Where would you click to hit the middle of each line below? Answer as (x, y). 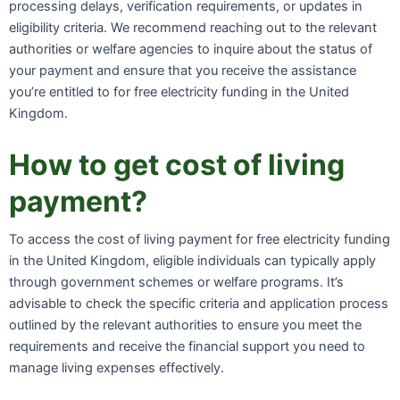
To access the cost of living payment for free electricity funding (200, 240)
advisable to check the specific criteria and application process (199, 304)
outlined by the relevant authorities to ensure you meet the (185, 325)
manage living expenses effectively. (117, 368)
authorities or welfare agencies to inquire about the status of (191, 49)
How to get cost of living (177, 165)
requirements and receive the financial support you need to (187, 347)
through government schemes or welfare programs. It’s (176, 283)
